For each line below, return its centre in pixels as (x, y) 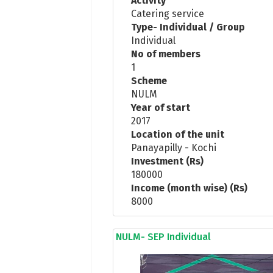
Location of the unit (178, 134)
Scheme (149, 80)
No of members (166, 54)
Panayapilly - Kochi (174, 147)
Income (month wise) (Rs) (190, 188)
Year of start (161, 107)
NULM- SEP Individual (164, 236)
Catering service (168, 13)
